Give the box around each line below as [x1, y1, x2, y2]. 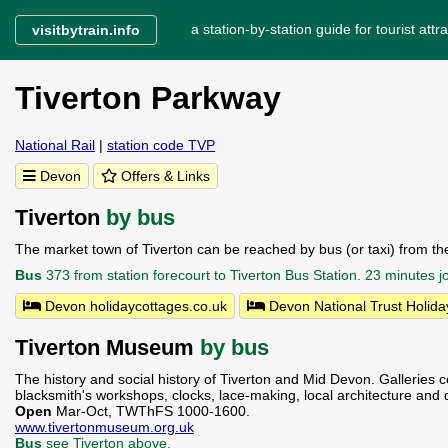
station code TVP [107, 137, 215, 153]
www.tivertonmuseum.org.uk [15, 419, 194, 435]
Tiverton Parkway [15, 80, 281, 116]
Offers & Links [117, 168, 210, 184]
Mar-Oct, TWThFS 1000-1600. [56, 403, 250, 419]
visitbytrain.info [32, 22, 140, 38]
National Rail [15, 137, 95, 153]
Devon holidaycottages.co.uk [41, 298, 227, 314]
